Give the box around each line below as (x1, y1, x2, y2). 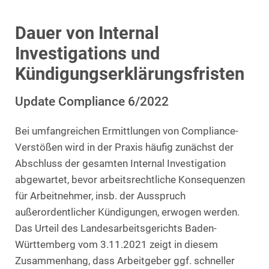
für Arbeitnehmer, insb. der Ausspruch (15, 190, 186, 202)
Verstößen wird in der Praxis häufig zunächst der (15, 141, 234, 153)
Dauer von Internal (15, 22, 159, 43)
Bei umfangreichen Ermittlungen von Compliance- (15, 125, 238, 137)
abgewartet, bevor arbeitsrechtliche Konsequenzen (15, 174, 245, 186)
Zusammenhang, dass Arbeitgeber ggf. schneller (15, 255, 235, 267)
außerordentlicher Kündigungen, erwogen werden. (15, 206, 240, 218)
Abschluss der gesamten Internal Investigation (15, 157, 226, 169)
